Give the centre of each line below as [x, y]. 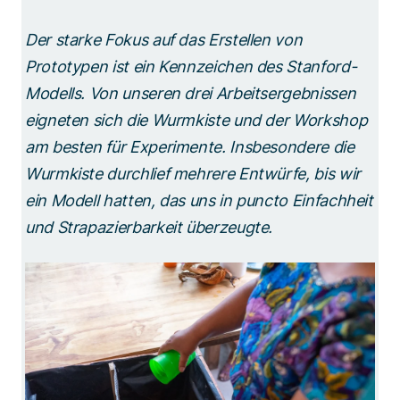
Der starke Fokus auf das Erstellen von [164, 39]
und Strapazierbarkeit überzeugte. [151, 227]
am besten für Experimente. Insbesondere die [190, 146]
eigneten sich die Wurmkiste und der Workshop [196, 120]
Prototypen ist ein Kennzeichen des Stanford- [191, 66]
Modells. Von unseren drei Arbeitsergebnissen [191, 93]
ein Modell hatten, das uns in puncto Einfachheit [199, 200]
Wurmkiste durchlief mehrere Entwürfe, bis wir [193, 173]
